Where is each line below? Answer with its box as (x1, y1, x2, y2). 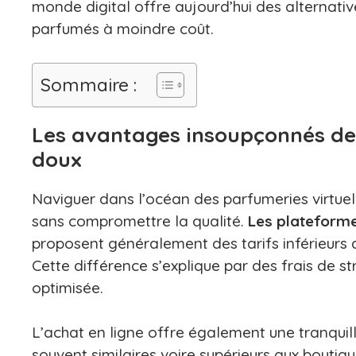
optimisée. (32, 277, 103, 297)
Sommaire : (41, 72, 137, 96)
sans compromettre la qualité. (32, 211, 248, 230)
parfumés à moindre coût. (32, 19, 214, 38)
